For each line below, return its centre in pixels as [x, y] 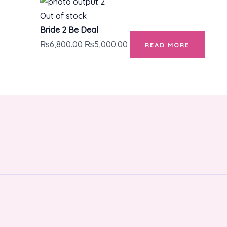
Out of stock [63, 16]
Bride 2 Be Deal [69, 30]
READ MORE [167, 45]
